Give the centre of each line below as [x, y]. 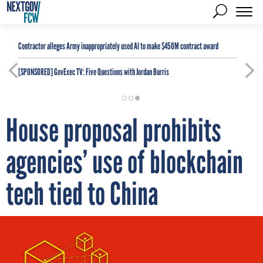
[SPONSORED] [36, 72]
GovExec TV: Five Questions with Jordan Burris [111, 72]
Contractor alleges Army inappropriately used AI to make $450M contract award [118, 46]
